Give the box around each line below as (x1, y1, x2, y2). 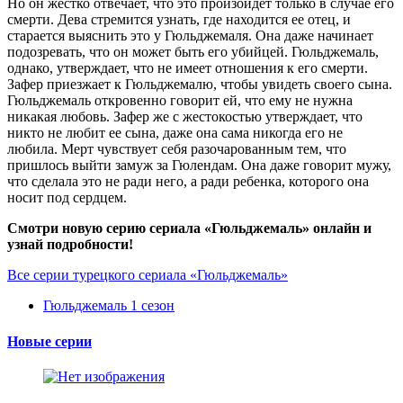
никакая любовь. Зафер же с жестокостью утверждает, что (7, 109, 363, 125)
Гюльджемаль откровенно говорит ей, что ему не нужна (7, 93, 353, 109)
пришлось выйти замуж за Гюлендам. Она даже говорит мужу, (7, 157, 391, 174)
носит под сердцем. (7, 190, 127, 206)
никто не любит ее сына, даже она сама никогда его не (7, 125, 343, 141)
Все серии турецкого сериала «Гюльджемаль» (7, 267, 288, 283)
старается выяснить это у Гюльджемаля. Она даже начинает (7, 28, 373, 44)
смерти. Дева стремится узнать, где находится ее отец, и (7, 12, 351, 28)
